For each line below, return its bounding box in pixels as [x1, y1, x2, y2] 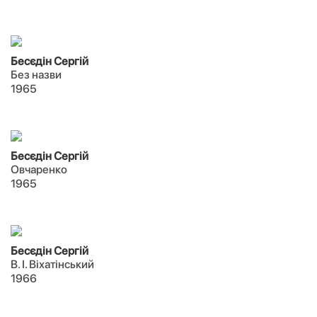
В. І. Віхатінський [11, 258, 94, 271]
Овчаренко [11, 163, 67, 176]
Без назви [11, 68, 62, 81]
